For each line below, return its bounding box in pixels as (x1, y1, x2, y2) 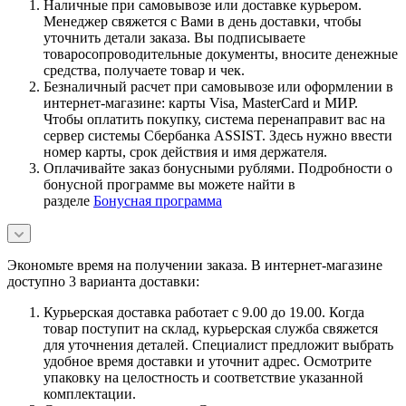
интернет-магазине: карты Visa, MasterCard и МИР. (43, 94, 358, 111)
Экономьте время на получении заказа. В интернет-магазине (7, 256, 382, 273)
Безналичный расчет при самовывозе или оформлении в (43, 78, 393, 94)
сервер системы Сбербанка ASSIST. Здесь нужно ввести (43, 127, 392, 143)
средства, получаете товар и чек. (43, 62, 245, 78)
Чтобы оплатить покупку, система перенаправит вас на (43, 111, 385, 127)
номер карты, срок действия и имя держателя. (43, 143, 327, 159)
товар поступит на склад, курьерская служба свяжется (43, 320, 378, 336)
